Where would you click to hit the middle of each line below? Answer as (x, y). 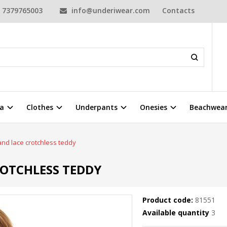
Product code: (168, 200)
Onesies (154, 107)
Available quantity (177, 213)
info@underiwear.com (110, 10)
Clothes (40, 107)
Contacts (179, 10)
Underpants (97, 107)
